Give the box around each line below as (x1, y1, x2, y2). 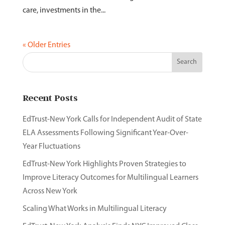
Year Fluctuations (22, 143, 80, 151)
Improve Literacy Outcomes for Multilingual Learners (22, 174, 198, 182)
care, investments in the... (22, 7, 105, 15)
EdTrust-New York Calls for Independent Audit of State (22, 116, 202, 124)
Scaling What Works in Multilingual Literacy (22, 205, 167, 213)
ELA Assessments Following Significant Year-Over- (22, 129, 188, 137)
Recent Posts (22, 92, 78, 103)
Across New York (22, 187, 77, 195)
